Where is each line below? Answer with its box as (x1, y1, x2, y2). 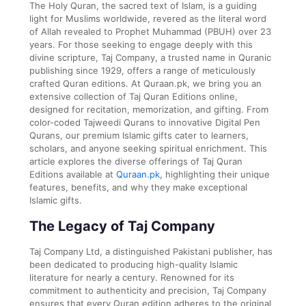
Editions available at (29, 168, 116, 180)
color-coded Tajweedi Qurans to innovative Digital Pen (29, 116, 260, 128)
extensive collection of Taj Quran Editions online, (29, 90, 238, 102)
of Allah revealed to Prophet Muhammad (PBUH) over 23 (29, 25, 271, 37)
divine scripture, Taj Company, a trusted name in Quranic (29, 51, 271, 63)
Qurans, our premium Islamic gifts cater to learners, (29, 129, 249, 141)
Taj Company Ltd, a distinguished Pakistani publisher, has (29, 245, 273, 257)
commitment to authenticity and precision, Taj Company (29, 284, 266, 296)
